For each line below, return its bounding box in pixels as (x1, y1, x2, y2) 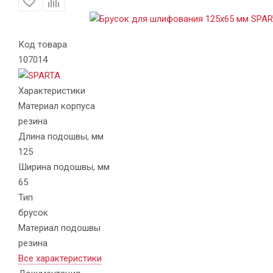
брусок (18, 207, 48, 218)
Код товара (18, 39, 67, 50)
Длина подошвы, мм (18, 130, 104, 142)
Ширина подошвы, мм (18, 161, 110, 172)
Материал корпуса (18, 100, 95, 112)
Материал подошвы (18, 222, 101, 233)
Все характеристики (18, 252, 102, 264)
